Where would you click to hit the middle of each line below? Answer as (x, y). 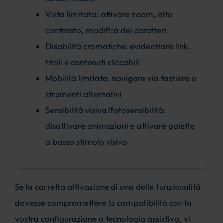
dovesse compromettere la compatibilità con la (103, 203)
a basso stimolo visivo (86, 142)
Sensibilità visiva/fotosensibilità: (105, 110)
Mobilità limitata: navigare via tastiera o (121, 78)
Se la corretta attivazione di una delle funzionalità (108, 187)
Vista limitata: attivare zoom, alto (109, 14)
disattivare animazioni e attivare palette (120, 126)
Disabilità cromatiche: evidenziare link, (117, 46)
